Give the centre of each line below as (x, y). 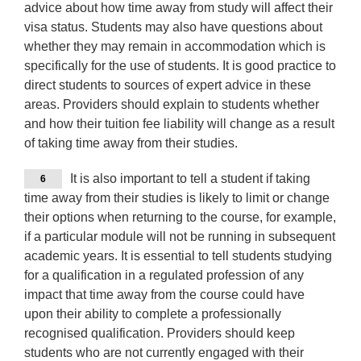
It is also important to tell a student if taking (190, 179)
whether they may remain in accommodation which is (175, 47)
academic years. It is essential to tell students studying (178, 256)
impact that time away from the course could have (164, 295)
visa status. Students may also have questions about (173, 27)
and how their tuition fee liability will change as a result (179, 124)
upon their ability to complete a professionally (153, 314)
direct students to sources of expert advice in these (168, 85)
